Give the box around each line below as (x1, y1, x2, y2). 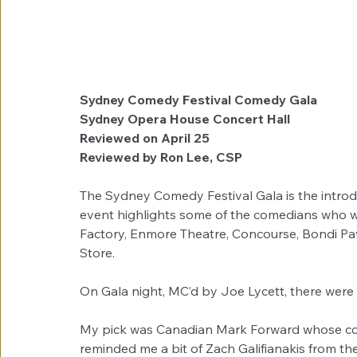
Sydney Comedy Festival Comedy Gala (80, 92, 317, 108)
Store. (80, 245, 115, 261)
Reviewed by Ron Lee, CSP (80, 149, 242, 166)
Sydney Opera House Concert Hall (80, 111, 290, 127)
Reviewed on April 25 (80, 130, 210, 147)
